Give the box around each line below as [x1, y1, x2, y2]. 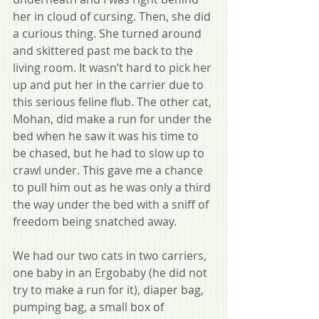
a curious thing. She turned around [13, 26, 204, 42]
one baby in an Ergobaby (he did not [13, 265, 210, 281]
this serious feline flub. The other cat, [13, 94, 214, 110]
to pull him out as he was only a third [13, 179, 214, 196]
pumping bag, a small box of [13, 299, 167, 315]
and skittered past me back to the [13, 43, 196, 59]
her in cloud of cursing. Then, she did [13, 9, 214, 25]
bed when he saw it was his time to [13, 128, 202, 145]
